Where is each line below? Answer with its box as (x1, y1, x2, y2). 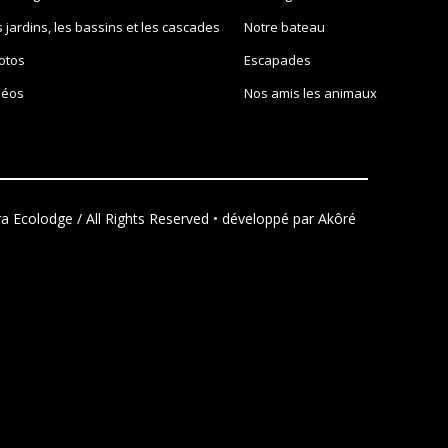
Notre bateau (244, 18, 326, 36)
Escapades (244, 51, 312, 69)
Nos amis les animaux (244, 84, 378, 102)
